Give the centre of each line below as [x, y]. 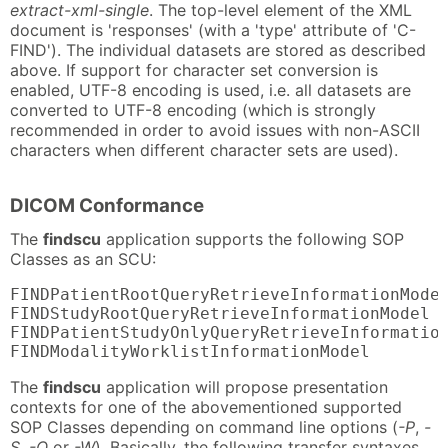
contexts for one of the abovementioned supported [206, 406]
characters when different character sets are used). [204, 149]
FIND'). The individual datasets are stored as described [218, 49]
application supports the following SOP [252, 238]
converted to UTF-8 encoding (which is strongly [193, 109]
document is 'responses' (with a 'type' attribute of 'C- [213, 29]
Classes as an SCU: [83, 258]
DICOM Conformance [107, 206]
